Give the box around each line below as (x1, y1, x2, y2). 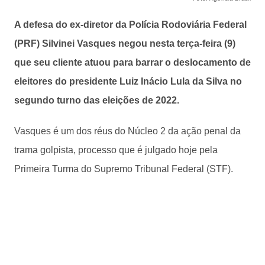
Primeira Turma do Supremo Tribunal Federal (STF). (14, 163, 233, 174)
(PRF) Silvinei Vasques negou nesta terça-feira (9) (14, 38, 235, 49)
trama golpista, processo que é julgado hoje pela (14, 144, 218, 155)
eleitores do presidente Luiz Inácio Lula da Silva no (14, 76, 242, 86)
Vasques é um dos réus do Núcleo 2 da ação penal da (14, 125, 241, 136)
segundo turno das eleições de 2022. (14, 95, 179, 105)
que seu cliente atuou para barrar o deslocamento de (14, 57, 251, 67)
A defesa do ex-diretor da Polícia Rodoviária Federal (14, 19, 247, 30)
